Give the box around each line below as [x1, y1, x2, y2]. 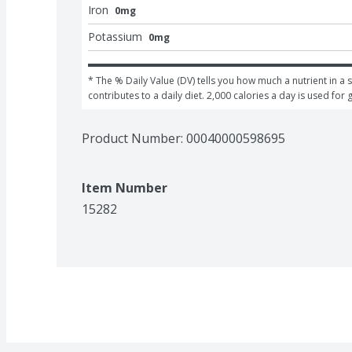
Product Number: [82, 129, 186, 147]
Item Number [82, 178, 167, 196]
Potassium [88, 28, 142, 44]
